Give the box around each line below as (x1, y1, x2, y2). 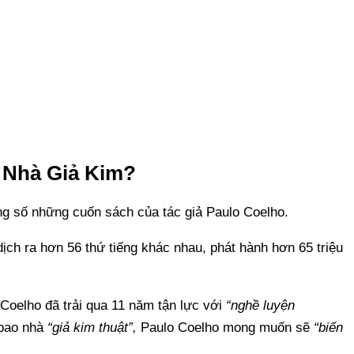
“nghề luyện (226, 297, 295, 313)
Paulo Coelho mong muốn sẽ (137, 319, 314, 335)
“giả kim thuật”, (47, 319, 137, 335)
